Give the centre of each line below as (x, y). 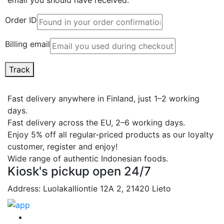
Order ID (21, 20)
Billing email (27, 44)
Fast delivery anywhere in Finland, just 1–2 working (103, 98)
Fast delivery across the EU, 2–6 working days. (96, 122)
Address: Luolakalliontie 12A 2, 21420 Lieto (89, 188)
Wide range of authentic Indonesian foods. (88, 158)
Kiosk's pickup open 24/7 (79, 171)
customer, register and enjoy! (62, 146)
